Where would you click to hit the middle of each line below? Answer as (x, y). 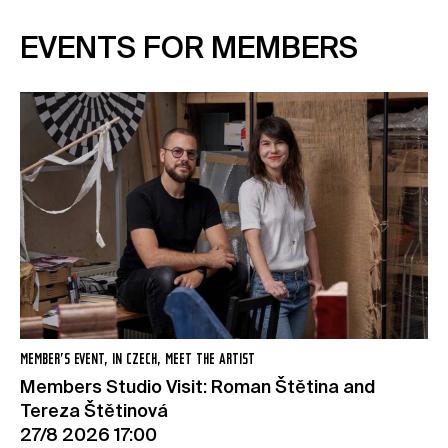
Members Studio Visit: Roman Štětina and (197, 387)
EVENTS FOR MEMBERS (189, 50)
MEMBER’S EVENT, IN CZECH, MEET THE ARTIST (137, 359)
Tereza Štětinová (94, 411)
